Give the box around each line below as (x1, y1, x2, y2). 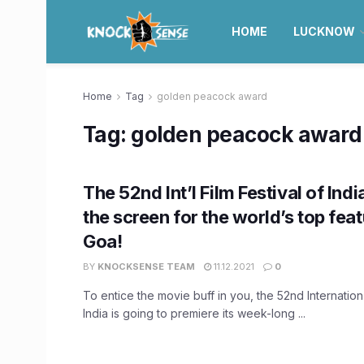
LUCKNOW (292, 24, 355, 38)
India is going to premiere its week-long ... (83, 306, 305, 320)
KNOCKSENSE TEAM (97, 261, 195, 272)
